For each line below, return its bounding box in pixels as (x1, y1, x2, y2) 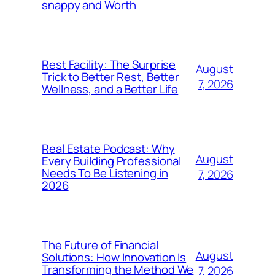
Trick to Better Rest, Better (42, 68, 180, 85)
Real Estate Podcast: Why (42, 140, 175, 157)
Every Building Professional (42, 152, 182, 169)
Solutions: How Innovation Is (42, 249, 187, 265)
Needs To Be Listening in (42, 165, 168, 181)
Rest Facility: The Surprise (42, 56, 176, 72)
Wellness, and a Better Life (42, 80, 179, 97)
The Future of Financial (42, 236, 158, 253)
